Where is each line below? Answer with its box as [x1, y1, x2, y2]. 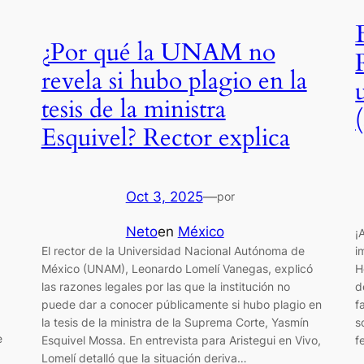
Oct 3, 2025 [125, 188, 203, 205]
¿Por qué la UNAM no [41, 36, 275, 69]
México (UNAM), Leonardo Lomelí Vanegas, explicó [41, 261, 313, 275]
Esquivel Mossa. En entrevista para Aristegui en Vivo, [41, 332, 321, 347]
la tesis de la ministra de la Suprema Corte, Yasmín [41, 314, 309, 329]
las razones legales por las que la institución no [41, 279, 290, 293]
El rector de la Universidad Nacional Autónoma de [41, 243, 305, 258]
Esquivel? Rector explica [41, 121, 290, 154]
